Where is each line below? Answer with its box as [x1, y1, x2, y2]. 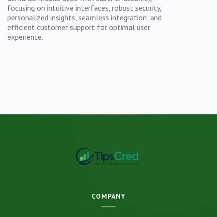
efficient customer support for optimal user [7, 22, 150, 32]
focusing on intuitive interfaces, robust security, [7, 2, 161, 13]
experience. [7, 31, 43, 42]
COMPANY [92, 191, 125, 201]
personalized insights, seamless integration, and [7, 12, 162, 22]
